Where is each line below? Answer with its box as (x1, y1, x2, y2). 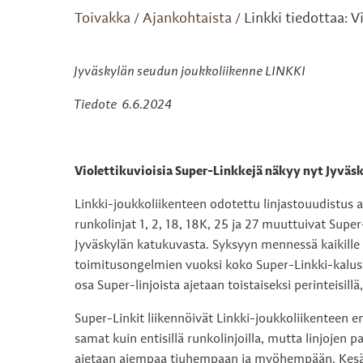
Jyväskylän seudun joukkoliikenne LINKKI (75, 66, 306, 79)
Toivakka (75, 11, 130, 27)
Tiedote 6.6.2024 (75, 99, 173, 113)
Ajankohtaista (143, 11, 232, 27)
